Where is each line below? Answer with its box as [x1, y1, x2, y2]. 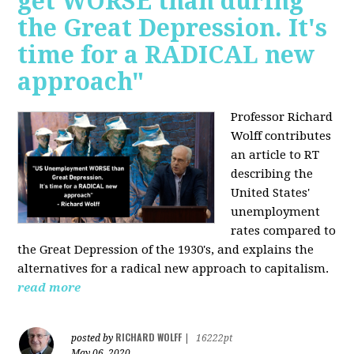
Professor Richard [231, 110, 333, 125]
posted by [71, 333, 116, 345]
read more [17, 281, 81, 296]
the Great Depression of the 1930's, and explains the [17, 243, 314, 258]
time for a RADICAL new [17, 41, 315, 70]
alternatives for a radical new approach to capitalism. [17, 262, 330, 277]
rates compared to [231, 224, 337, 239]
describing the [231, 167, 314, 182]
